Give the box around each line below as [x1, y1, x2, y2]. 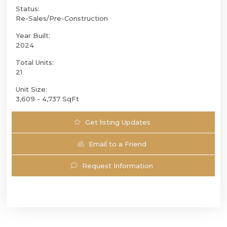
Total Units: [16, 58, 54, 66]
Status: [16, 4, 40, 13]
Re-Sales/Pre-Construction [16, 14, 108, 22]
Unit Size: [16, 85, 47, 93]
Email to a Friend [89, 139, 146, 148]
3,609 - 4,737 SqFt [16, 94, 79, 103]
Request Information [82, 161, 153, 170]
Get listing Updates [85, 118, 150, 126]
